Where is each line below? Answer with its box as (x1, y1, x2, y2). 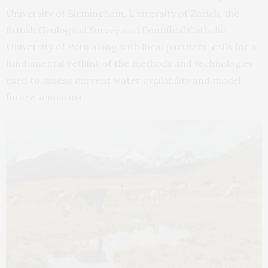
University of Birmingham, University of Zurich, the (6, 7, 239, 20)
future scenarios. (6, 91, 87, 103)
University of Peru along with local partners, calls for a (6, 41, 257, 53)
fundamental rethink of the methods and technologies (6, 57, 254, 70)
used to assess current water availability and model (6, 74, 241, 87)
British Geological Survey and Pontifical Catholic (6, 24, 226, 36)
